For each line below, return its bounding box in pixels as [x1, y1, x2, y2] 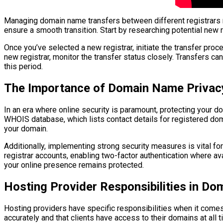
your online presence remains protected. [4, 160, 144, 170]
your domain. [4, 123, 48, 133]
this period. [4, 62, 43, 71]
